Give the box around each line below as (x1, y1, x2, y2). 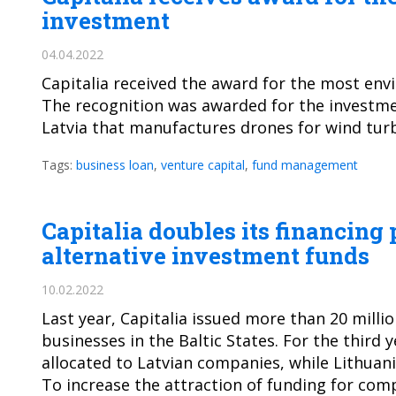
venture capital (161, 156, 245, 173)
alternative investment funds (42, 240, 369, 270)
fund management (252, 156, 358, 173)
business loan (76, 156, 154, 173)
